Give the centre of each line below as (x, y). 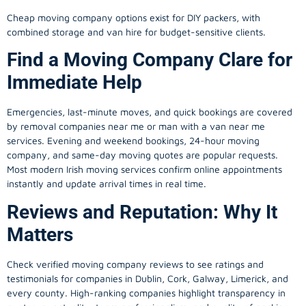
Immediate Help (74, 83)
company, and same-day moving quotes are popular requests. (142, 155)
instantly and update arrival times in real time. (107, 184)
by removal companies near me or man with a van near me (136, 126)
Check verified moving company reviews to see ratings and (135, 264)
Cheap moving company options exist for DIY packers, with (134, 17)
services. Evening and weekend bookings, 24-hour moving (133, 141)
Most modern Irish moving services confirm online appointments (144, 169)
